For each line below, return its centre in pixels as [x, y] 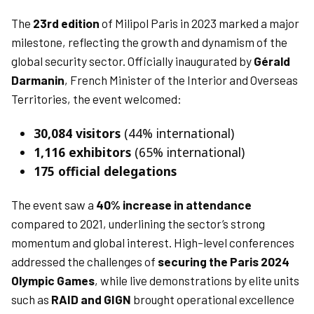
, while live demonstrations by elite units [197, 281]
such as [31, 300]
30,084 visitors [77, 133]
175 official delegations [105, 171]
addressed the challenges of [84, 262]
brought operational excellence [213, 300]
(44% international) [177, 133]
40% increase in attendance [174, 205]
